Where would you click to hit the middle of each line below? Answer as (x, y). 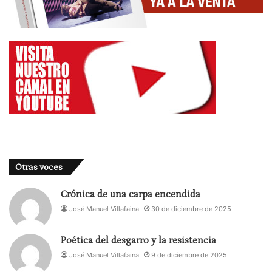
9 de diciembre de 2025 (189, 255)
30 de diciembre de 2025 (191, 209)
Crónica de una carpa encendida (131, 195)
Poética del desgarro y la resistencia (138, 241)
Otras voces (39, 168)
